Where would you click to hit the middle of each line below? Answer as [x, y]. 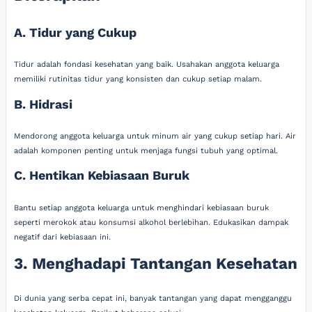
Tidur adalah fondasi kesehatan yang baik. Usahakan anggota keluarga [147, 65]
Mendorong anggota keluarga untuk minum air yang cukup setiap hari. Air [155, 136]
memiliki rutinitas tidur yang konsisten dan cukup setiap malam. [138, 79]
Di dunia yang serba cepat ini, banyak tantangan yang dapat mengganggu [153, 298]
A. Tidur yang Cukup [76, 32]
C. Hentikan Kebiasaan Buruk [102, 175]
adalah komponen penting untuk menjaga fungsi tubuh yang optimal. [146, 151]
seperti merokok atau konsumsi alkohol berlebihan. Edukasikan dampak [151, 222]
